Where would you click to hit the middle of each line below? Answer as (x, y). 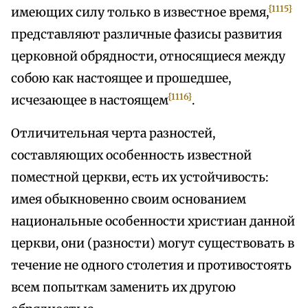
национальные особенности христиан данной (153, 222)
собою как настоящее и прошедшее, (121, 79)
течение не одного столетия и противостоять (151, 266)
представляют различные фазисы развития (146, 35)
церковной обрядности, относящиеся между (148, 57)
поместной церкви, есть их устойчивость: (140, 178)
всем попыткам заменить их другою (123, 288)
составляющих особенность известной (131, 156)
